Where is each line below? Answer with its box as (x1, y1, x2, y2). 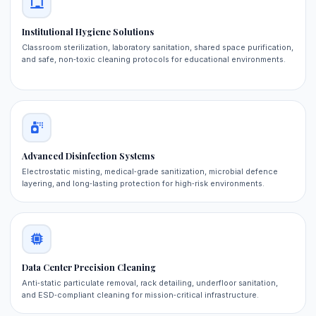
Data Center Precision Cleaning (22, 262, 157, 274)
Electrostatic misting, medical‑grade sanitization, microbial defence (22, 166, 279, 176)
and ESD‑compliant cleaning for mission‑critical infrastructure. (22, 290, 260, 300)
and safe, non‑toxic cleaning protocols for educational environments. (22, 54, 286, 65)
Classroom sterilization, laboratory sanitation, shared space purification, (22, 42, 294, 53)
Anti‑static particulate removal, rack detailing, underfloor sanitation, (22, 278, 279, 288)
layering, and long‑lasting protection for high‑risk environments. (22, 178, 265, 188)
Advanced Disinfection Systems (22, 150, 155, 162)
